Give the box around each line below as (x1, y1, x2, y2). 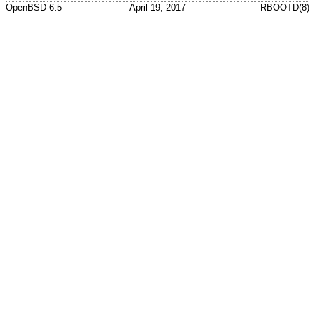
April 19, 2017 (129, 2, 186, 13)
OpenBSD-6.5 (6, 2, 62, 13)
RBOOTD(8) (260, 2, 309, 13)
